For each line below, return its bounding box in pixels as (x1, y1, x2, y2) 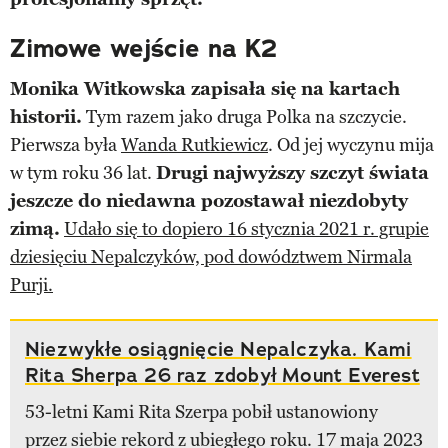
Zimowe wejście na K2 (10, 31, 277, 65)
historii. (10, 105, 82, 128)
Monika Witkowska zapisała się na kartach (10, 77, 400, 100)
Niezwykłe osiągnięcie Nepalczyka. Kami (25, 335, 412, 362)
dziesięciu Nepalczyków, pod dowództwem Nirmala (10, 245, 412, 268)
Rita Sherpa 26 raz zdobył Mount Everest (25, 361, 420, 388)
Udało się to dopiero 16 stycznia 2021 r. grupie (64, 217, 429, 240)
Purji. (10, 273, 53, 296)
